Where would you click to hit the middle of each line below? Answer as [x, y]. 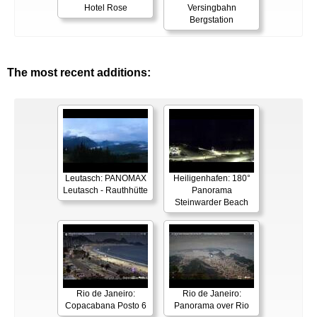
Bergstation [212, 20]
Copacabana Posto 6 [105, 306]
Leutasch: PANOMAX [105, 179]
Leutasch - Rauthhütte [105, 191]
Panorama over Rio [212, 306]
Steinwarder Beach [212, 203]
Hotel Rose [105, 8]
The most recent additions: [79, 73]
